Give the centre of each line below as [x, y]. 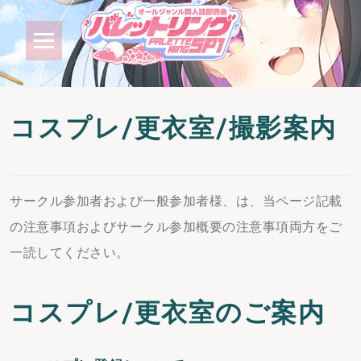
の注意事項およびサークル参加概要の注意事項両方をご [176, 227]
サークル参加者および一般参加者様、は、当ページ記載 [176, 201]
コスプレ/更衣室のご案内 [167, 313]
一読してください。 [70, 253]
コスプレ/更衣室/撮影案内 [173, 129]
